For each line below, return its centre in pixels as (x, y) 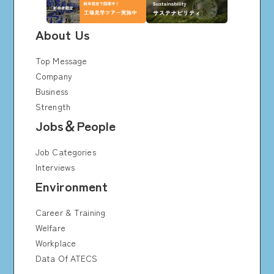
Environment (72, 186)
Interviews (55, 167)
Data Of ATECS (66, 258)
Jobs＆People (76, 125)
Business (51, 91)
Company (54, 76)
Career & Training (70, 212)
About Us (62, 34)
